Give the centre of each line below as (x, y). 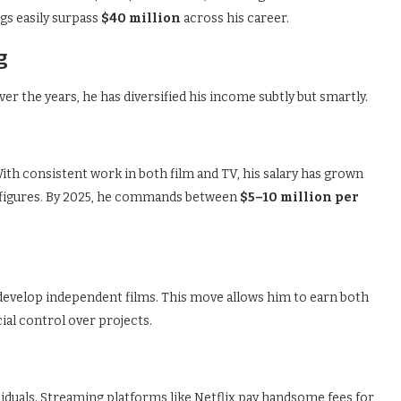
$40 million (141, 18)
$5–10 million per (299, 197)
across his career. (235, 18)
